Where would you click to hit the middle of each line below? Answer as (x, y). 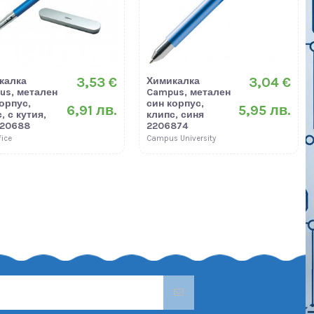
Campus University (182, 138)
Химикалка (173, 81)
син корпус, (176, 103)
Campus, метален (189, 92)
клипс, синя (176, 114)
